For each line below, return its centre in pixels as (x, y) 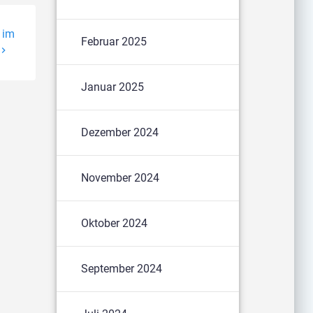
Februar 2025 (114, 41)
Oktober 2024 (115, 223)
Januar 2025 (113, 87)
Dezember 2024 (120, 132)
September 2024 (122, 268)
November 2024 (121, 177)
